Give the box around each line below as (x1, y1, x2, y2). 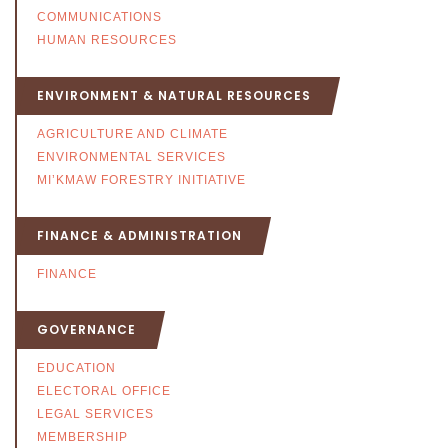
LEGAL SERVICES (37, 407, 154, 422)
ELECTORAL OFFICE (37, 384, 171, 399)
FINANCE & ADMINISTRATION (37, 227, 242, 245)
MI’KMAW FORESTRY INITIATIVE (37, 173, 246, 188)
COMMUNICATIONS (37, 10, 162, 25)
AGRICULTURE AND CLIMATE (37, 127, 228, 142)
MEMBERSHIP (37, 430, 128, 445)
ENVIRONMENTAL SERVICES (37, 150, 226, 165)
